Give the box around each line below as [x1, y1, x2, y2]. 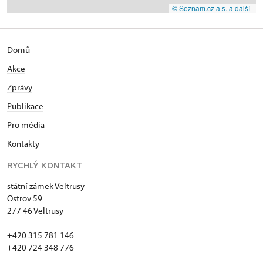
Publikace [7, 100, 43, 112]
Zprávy [7, 81, 32, 93]
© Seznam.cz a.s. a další [172, 2, 250, 13]
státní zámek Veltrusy [7, 180, 85, 191]
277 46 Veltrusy [7, 204, 63, 216]
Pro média [7, 119, 45, 130]
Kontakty [7, 137, 39, 149]
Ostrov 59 [7, 192, 42, 204]
